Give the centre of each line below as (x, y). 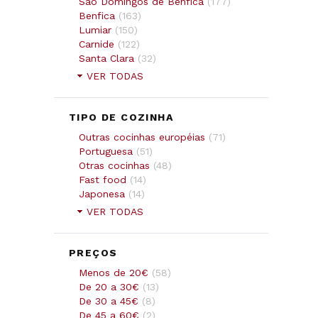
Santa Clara (106, 59)
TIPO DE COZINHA (121, 117)
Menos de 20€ (114, 273)
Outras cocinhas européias (142, 137)
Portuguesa (106, 152)
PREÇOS (93, 253)
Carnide (97, 44)
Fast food (103, 180)
